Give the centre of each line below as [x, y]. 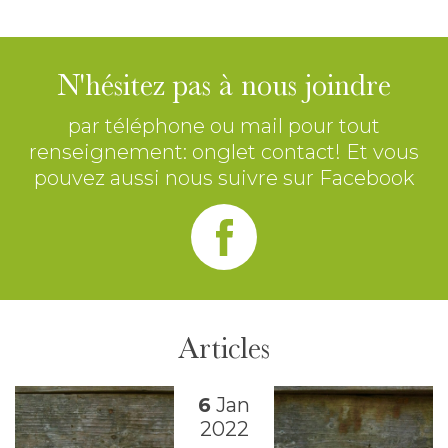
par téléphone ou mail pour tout [224, 125]
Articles [224, 347]
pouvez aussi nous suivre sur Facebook [224, 177]
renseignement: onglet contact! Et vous [224, 151]
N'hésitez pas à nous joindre [224, 84]
